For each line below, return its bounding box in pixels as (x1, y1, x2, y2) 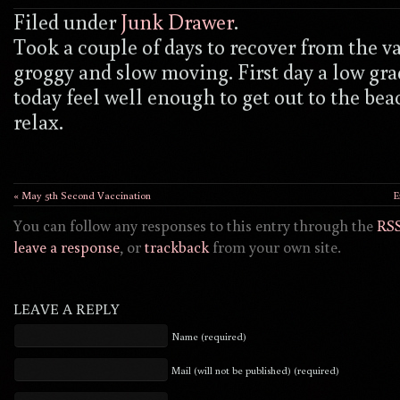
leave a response (13, 237, 120, 258)
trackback (145, 237, 209, 258)
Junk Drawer (121, 7, 234, 35)
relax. (13, 107, 68, 135)
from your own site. (209, 237, 341, 258)
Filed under (13, 7, 121, 35)
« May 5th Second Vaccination (13, 188, 151, 202)
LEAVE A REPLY (13, 298, 120, 320)
